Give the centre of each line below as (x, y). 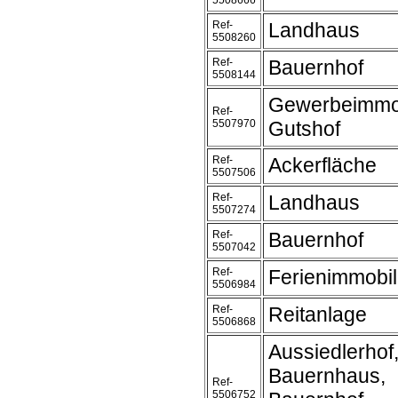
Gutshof (304, 129)
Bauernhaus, (327, 376)
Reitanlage (318, 314)
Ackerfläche (322, 165)
